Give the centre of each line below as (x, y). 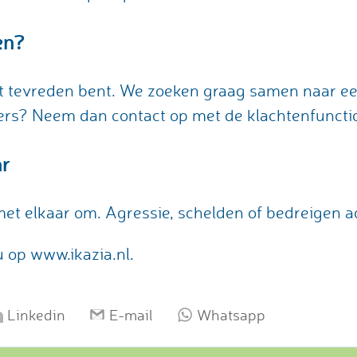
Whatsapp (231, 314)
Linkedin (36, 314)
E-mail (131, 314)
